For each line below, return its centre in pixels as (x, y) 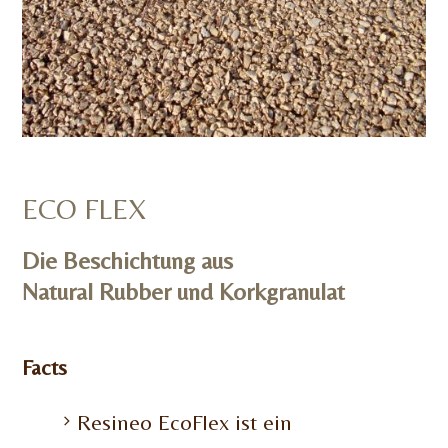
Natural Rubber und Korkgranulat (183, 291)
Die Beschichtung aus (127, 260)
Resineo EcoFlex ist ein (184, 423)
